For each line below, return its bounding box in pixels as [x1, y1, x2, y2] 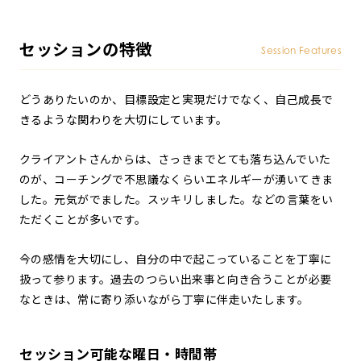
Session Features [261, 44, 342, 56]
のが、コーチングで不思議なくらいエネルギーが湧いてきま [19, 172, 334, 186]
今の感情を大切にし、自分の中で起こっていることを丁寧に [19, 252, 332, 266]
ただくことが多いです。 [19, 213, 147, 226]
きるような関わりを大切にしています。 [19, 113, 228, 127]
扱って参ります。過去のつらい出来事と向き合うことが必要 [19, 272, 332, 286]
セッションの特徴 [19, 39, 152, 60]
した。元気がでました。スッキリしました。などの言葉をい [19, 193, 334, 206]
